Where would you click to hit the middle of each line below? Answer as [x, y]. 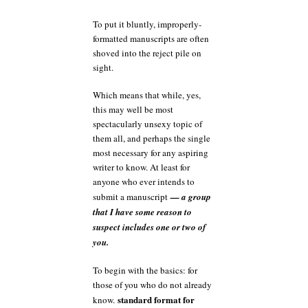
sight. [103, 67]
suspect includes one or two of [149, 227]
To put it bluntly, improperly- [147, 24]
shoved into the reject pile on [147, 53]
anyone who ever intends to [144, 181]
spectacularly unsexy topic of [147, 124]
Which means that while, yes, [147, 95]
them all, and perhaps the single [152, 138]
